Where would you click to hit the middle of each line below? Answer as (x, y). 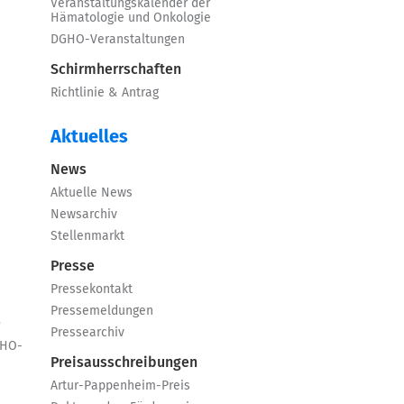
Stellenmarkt (87, 236)
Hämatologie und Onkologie (131, 18)
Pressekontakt (92, 289)
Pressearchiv (87, 333)
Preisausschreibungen (124, 363)
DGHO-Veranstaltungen (118, 40)
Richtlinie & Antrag (105, 93)
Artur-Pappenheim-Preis (120, 386)
